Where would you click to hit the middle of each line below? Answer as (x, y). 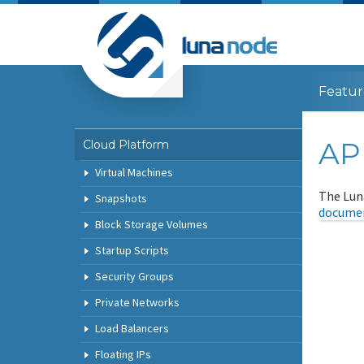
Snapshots (120, 198)
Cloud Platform (126, 145)
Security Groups (134, 276)
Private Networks (136, 302)
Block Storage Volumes (151, 224)
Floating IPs (122, 354)
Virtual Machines (133, 172)
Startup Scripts (131, 250)
